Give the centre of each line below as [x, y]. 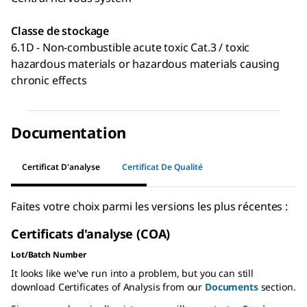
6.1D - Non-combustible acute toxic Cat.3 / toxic [131, 48]
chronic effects [49, 81]
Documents [231, 287]
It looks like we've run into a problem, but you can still [133, 273]
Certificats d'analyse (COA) [91, 234]
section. [277, 287]
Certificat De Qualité [162, 167]
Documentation [69, 133]
